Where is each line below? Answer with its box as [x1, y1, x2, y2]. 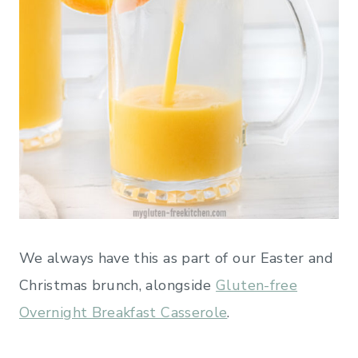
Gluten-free [216, 275, 298, 295]
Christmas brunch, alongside [19, 275, 217, 295]
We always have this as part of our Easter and [19, 248, 334, 268]
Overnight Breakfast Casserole [19, 302, 228, 322]
